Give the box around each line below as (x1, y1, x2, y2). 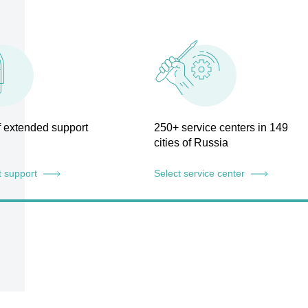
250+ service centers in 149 (153, 122, 288, 133)
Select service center (153, 168, 247, 179)
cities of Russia (153, 137, 228, 148)
